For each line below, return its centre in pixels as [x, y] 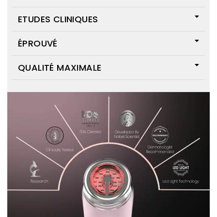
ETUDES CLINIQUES [58, 19]
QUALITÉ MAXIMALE [60, 68]
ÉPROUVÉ [38, 43]
